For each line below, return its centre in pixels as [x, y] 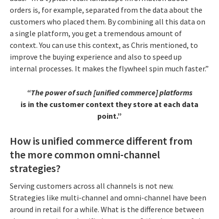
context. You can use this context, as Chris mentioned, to [104, 45]
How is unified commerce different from [101, 141]
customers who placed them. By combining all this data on [108, 22]
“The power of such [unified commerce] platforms [109, 93]
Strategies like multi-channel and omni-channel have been [108, 197]
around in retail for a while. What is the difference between [107, 209]
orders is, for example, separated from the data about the [106, 10]
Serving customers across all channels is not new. [92, 186]
